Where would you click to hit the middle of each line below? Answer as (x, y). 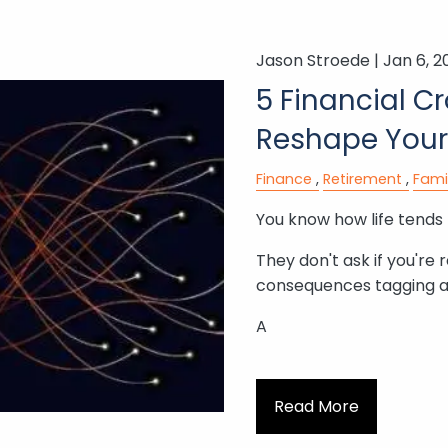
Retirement (362, 179)
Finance (283, 179)
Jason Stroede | (319, 61)
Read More (316, 406)
